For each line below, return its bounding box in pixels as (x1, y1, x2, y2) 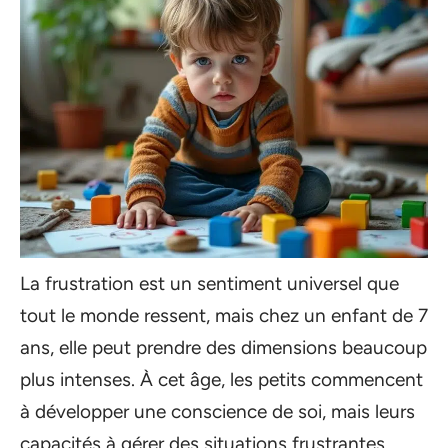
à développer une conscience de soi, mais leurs (20, 400, 415, 423)
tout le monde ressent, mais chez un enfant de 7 (20, 304, 428, 327)
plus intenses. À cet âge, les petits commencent (20, 368, 423, 391)
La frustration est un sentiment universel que (20, 272, 399, 295)
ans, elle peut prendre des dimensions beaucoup (20, 336, 427, 359)
